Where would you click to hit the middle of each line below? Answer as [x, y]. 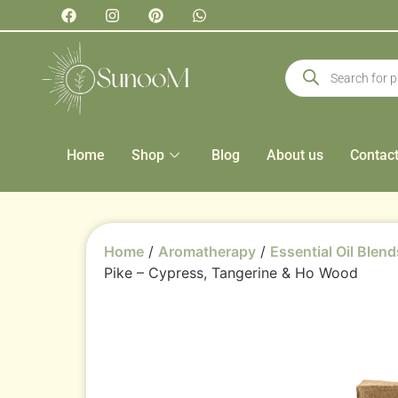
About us [295, 155]
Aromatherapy [207, 251]
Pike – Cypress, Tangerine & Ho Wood [231, 272]
